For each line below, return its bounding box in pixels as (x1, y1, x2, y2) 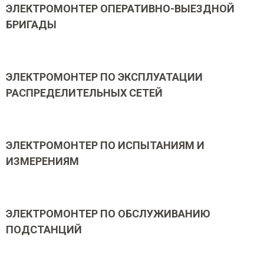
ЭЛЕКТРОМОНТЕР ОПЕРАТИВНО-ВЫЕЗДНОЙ (6, 2, 235, 15)
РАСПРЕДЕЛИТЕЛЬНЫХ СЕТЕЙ (6, 87, 163, 99)
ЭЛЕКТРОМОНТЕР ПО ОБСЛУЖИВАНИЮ (6, 207, 210, 220)
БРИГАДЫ (6, 18, 57, 31)
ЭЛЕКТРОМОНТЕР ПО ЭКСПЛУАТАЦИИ (6, 71, 203, 83)
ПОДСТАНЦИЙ (6, 223, 82, 236)
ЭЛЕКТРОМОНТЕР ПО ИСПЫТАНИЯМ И (6, 139, 204, 151)
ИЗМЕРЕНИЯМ (6, 155, 79, 167)
